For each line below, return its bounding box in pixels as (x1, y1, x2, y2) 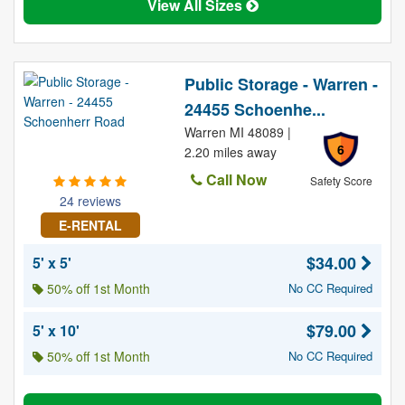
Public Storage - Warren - (184, 72, 378, 96)
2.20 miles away (184, 143, 277, 161)
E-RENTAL (58, 216, 122, 234)
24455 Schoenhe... (184, 98, 325, 121)
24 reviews (59, 192, 121, 210)
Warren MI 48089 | (184, 123, 291, 141)
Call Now (202, 169, 267, 190)
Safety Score (309, 173, 372, 188)
